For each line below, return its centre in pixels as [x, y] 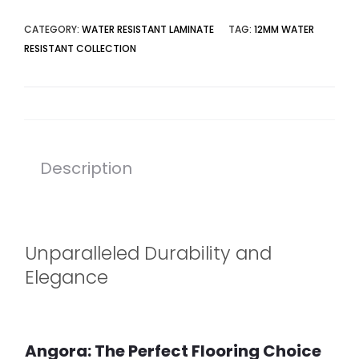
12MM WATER [284, 29]
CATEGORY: [53, 29]
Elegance [67, 277]
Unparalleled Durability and [148, 253]
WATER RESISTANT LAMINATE [148, 29]
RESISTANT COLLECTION [80, 48]
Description [86, 168]
